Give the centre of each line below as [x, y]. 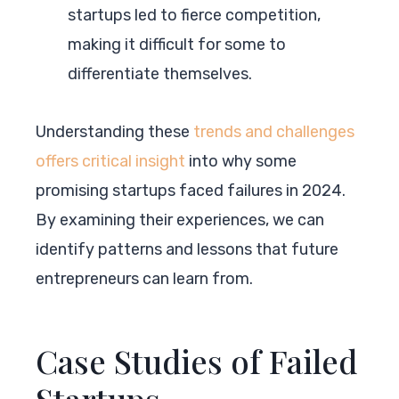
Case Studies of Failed [196, 360]
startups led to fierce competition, [194, 15]
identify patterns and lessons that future [187, 249]
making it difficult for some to [177, 44]
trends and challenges [274, 131]
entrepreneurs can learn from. [144, 278]
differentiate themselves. [160, 73]
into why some [241, 161]
